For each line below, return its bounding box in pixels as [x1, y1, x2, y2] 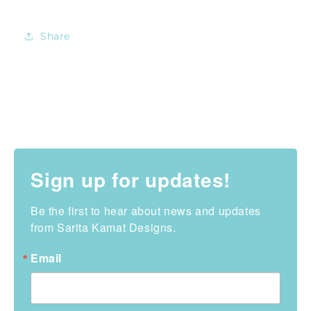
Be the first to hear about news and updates [31, 203, 261, 219]
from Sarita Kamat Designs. [31, 219, 176, 236]
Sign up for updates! [31, 165, 230, 194]
